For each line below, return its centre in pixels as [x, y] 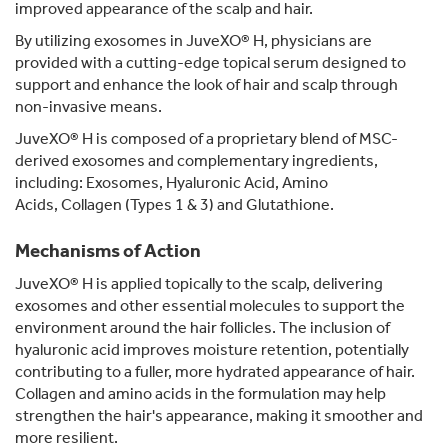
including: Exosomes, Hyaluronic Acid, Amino [171, 183]
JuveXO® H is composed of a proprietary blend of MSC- [206, 139]
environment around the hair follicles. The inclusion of [202, 328]
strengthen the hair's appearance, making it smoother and [219, 416]
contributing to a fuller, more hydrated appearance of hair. [215, 372]
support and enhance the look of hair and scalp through [206, 85]
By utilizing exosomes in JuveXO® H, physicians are [193, 41]
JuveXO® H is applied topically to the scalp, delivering [199, 284]
